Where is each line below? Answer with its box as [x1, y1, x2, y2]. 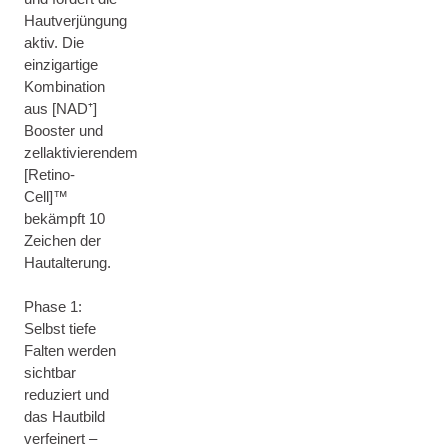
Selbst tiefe [24, 320, 96, 337]
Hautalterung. [24, 254, 111, 271]
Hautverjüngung [24, 12, 127, 29]
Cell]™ [24, 188, 68, 205]
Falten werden [24, 342, 116, 359]
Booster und [24, 122, 103, 139]
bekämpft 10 [24, 210, 105, 227]
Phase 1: [24, 298, 82, 315]
